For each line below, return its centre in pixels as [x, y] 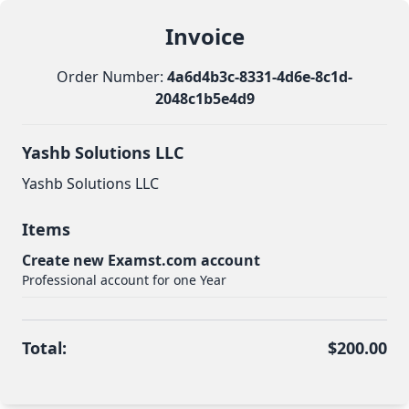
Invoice [204, 36]
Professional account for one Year [124, 280]
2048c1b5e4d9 [204, 99]
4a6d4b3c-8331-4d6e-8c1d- [260, 77]
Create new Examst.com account [141, 260]
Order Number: [112, 77]
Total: [44, 348]
